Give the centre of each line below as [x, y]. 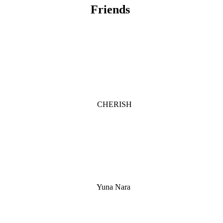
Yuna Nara [113, 187]
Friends [110, 10]
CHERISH [113, 105]
